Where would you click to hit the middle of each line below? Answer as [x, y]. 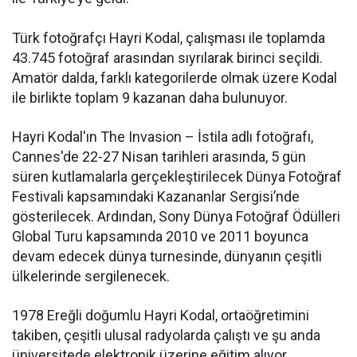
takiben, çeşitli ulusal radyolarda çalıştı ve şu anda [166, 335]
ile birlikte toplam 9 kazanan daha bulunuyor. [150, 98]
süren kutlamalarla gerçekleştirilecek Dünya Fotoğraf [177, 177]
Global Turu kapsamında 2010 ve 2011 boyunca [160, 236]
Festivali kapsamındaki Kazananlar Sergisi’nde [156, 196]
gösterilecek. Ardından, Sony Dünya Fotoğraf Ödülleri [176, 216]
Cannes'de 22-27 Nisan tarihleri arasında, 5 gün [159, 157]
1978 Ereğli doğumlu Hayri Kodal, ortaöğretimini [161, 315]
